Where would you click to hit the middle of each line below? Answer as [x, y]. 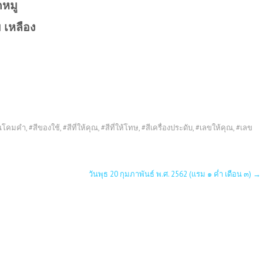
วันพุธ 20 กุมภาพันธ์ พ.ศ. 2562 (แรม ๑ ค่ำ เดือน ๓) [171, 174]
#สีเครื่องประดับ [167, 127]
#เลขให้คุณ [214, 127]
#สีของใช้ [44, 127]
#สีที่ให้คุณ [80, 127]
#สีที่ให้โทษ [120, 127]
